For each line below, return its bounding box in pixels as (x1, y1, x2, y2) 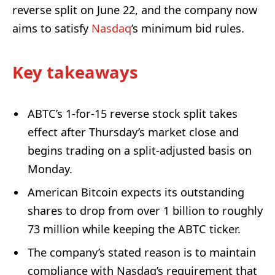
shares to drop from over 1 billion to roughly (28, 203, 263, 219)
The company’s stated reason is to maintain (28, 245, 256, 260)
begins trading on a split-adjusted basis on (28, 143, 252, 158)
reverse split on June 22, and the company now (12, 2, 257, 17)
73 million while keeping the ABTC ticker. (28, 222, 241, 237)
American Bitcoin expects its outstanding (28, 185, 244, 200)
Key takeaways (12, 60, 138, 83)
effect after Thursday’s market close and (28, 125, 239, 140)
